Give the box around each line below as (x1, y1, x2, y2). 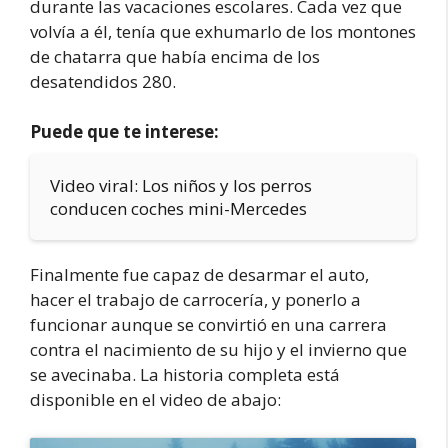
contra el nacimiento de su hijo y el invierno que (30, 338, 407, 361)
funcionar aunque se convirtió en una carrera (30, 313, 387, 336)
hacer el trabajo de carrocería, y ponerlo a (30, 288, 361, 311)
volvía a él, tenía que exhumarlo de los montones (30, 19, 416, 43)
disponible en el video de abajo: (30, 388, 281, 411)
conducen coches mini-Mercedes (50, 197, 307, 220)
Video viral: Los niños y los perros (50, 174, 312, 197)
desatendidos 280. (30, 69, 176, 93)
